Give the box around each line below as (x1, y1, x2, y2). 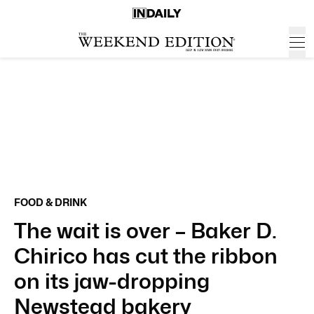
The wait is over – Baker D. (14, 218, 277, 243)
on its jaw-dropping (14, 268, 210, 294)
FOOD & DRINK (14, 196, 87, 208)
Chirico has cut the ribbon (14, 243, 278, 268)
